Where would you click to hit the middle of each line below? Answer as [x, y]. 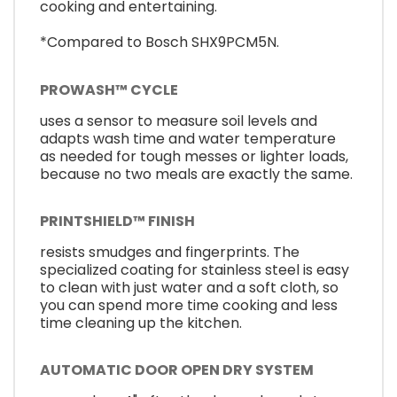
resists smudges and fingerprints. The [170, 253]
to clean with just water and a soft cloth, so [189, 288]
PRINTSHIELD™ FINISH [117, 222]
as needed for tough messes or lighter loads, [194, 156]
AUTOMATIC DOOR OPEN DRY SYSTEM [177, 370]
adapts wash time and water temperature [188, 138]
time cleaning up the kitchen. [141, 323]
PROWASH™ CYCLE [109, 90]
